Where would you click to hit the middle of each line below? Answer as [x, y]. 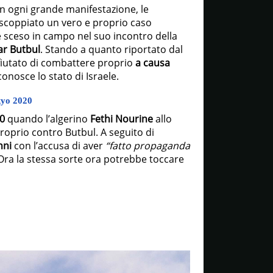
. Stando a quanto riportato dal [111, 49]
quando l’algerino [47, 119]
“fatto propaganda [146, 146]
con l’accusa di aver [58, 146]
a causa [151, 63]
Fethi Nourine [121, 119]
